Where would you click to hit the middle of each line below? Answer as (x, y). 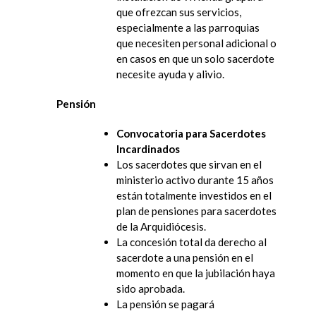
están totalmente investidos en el (194, 195)
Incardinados (148, 148)
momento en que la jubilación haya (196, 273)
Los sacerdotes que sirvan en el (189, 164)
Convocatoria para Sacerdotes (191, 133)
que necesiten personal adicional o (196, 43)
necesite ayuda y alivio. (170, 74)
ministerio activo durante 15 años (195, 180)
